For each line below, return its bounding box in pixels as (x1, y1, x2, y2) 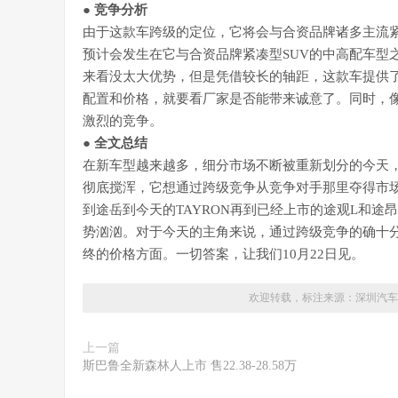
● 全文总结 (83, 136, 147, 150)
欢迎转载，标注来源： (249, 291, 355, 304)
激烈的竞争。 (83, 114, 163, 128)
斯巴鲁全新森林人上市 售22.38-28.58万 (83, 359, 297, 372)
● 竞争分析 (83, 3, 147, 17)
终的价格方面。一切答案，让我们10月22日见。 (83, 247, 364, 261)
